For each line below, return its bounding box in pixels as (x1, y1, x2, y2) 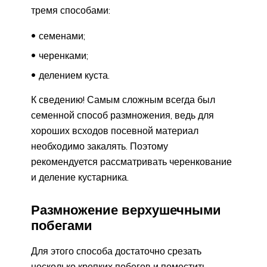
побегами (31, 216, 92, 234)
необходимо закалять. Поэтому (31, 139, 168, 152)
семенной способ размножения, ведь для (31, 108, 214, 121)
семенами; (39, 29, 85, 42)
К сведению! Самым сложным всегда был (31, 93, 215, 105)
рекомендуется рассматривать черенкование (31, 155, 232, 167)
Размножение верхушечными (31, 201, 221, 218)
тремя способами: (31, 4, 110, 16)
